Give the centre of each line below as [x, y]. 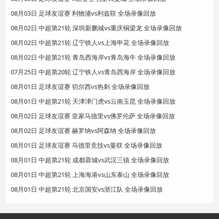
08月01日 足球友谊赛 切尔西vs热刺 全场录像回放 [80, 86]
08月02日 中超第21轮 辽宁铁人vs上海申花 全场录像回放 [90, 42]
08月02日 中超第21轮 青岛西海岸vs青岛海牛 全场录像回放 [93, 57]
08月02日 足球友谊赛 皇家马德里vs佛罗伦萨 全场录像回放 [93, 116]
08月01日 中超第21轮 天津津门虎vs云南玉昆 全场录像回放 [93, 101]
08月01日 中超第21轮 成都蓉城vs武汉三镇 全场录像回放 [90, 160]
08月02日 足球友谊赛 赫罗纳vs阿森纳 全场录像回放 [83, 130]
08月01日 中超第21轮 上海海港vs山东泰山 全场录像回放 [90, 174]
